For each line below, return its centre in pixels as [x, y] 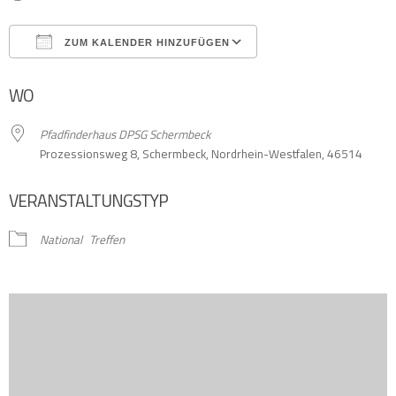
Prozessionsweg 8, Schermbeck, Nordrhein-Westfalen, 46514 [201, 154]
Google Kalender [316, 76]
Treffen [107, 240]
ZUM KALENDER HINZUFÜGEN [145, 43]
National [61, 240]
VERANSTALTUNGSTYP [88, 201]
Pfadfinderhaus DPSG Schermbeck [125, 135]
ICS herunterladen [86, 76]
